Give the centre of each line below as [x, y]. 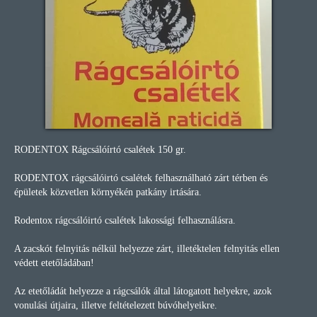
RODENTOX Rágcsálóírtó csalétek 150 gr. [100, 150]
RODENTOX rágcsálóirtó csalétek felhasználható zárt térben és [141, 178]
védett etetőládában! [54, 263]
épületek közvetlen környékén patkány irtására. [108, 192]
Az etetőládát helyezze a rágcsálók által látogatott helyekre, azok [143, 291]
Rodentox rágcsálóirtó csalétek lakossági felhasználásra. [125, 220]
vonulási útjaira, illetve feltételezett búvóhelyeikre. [116, 305]
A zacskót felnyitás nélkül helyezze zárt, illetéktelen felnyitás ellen [147, 249]
